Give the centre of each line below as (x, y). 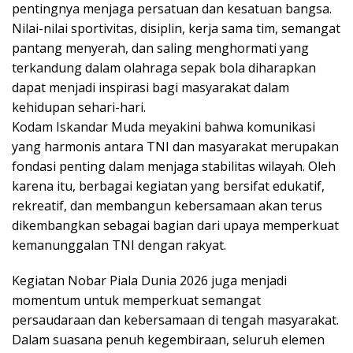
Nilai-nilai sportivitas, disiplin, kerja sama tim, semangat (176, 29)
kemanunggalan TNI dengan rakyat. (119, 245)
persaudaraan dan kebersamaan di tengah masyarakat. (175, 320)
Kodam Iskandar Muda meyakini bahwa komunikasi (163, 127)
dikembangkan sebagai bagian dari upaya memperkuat (175, 226)
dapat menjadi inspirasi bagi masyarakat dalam (150, 88)
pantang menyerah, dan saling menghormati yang (160, 48)
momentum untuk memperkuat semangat (136, 301)
